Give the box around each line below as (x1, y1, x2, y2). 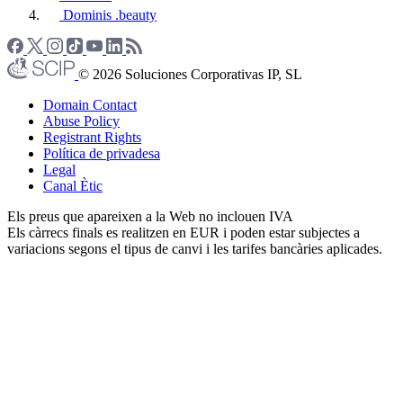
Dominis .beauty (63, 6, 157, 22)
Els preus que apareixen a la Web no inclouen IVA (7, 208, 293, 224)
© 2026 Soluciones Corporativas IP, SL (78, 66, 302, 82)
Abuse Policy (43, 112, 120, 129)
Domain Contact (43, 96, 137, 112)
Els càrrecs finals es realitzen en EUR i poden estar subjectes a (7, 224, 360, 240)
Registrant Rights (43, 129, 141, 145)
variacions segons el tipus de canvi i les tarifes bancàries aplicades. (7, 240, 382, 256)
